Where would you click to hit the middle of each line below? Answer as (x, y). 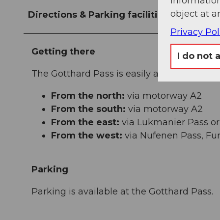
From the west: (87, 136)
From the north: (88, 96)
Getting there (63, 52)
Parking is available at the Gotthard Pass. (122, 192)
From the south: (88, 109)
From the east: (85, 123)
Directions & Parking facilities (98, 15)
